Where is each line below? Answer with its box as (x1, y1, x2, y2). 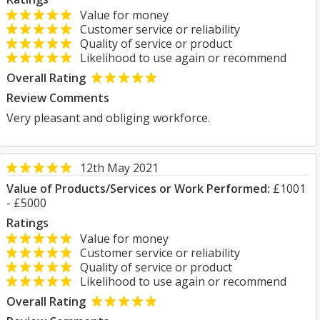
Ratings (6, 215, 49, 231)
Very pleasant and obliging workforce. (6, 110, 210, 126)
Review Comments (6, 90, 109, 106)
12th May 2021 (80, 160, 159, 176)
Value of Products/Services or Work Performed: (6, 181, 270, 196)
